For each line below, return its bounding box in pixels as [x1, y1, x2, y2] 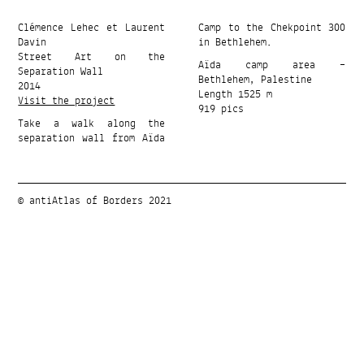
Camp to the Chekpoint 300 [198, 18, 345, 38]
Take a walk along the [18, 114, 166, 134]
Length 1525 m [198, 84, 272, 105]
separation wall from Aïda [18, 128, 166, 149]
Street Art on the [18, 47, 166, 67]
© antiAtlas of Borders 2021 [18, 191, 172, 211]
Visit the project [18, 91, 115, 111]
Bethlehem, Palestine [198, 70, 312, 90]
